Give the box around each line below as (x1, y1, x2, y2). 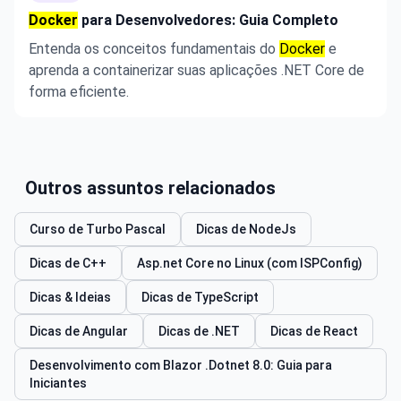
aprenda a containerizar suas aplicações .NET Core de (29, 62, 364, 79)
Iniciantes (30, 376, 87, 390)
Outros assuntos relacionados (25, 177, 276, 199)
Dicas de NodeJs (196, 222, 296, 236)
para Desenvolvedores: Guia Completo (78, 12, 338, 29)
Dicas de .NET (158, 324, 240, 338)
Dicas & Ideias (30, 290, 111, 304)
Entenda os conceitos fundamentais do (29, 40, 279, 57)
